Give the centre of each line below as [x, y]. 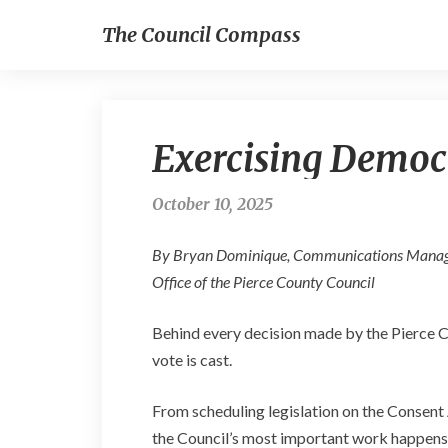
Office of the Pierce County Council [263, 281]
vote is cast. [192, 359]
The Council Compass [201, 34]
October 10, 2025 [212, 204]
